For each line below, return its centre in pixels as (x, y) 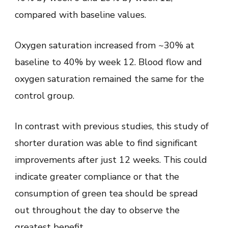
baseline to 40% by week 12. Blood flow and (108, 62)
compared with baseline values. (80, 15)
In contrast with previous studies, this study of (112, 126)
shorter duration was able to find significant (106, 143)
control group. (45, 95)
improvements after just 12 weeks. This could (111, 160)
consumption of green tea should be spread (106, 193)
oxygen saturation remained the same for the (109, 79)
